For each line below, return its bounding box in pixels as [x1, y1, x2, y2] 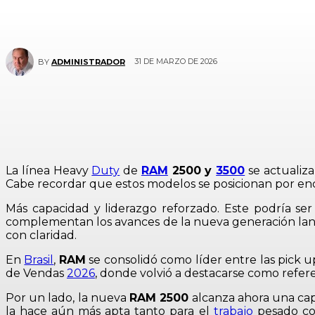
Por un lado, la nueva [6, 291, 130, 304]
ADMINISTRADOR [51, 57, 125, 67]
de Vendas [6, 266, 67, 280]
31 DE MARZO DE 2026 [134, 56, 217, 67]
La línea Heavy [6, 164, 92, 177]
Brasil [24, 253, 54, 266]
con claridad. [6, 229, 77, 242]
